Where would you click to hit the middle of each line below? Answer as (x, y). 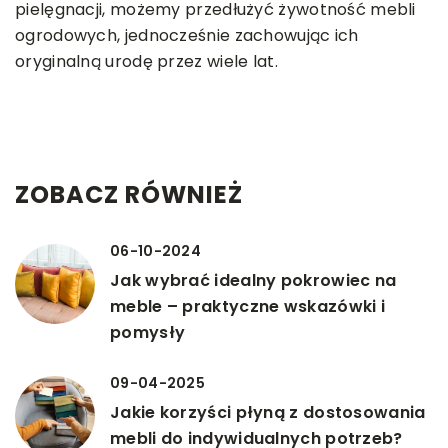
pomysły (148, 332)
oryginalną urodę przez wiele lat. (146, 61)
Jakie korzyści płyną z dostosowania (268, 412)
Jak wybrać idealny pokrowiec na (253, 280)
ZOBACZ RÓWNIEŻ (129, 194)
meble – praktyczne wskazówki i (247, 306)
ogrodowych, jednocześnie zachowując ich (187, 35)
